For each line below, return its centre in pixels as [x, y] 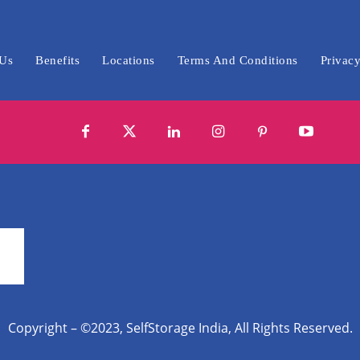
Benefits [58, 60]
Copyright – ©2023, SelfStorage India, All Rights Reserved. [180, 328]
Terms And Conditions [237, 60]
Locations [129, 60]
